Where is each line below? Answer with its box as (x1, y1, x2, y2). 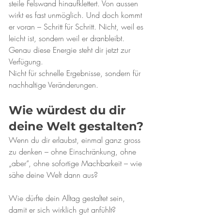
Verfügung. (9, 56, 43, 67)
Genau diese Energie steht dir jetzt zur (9, 45, 133, 55)
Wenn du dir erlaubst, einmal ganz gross (9, 135, 143, 145)
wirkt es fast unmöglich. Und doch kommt (9, 10, 144, 20)
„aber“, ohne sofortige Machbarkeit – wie (9, 158, 144, 169)
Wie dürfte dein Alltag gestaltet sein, (9, 193, 127, 203)
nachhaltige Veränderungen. (9, 79, 98, 90)
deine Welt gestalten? (9, 119, 143, 133)
